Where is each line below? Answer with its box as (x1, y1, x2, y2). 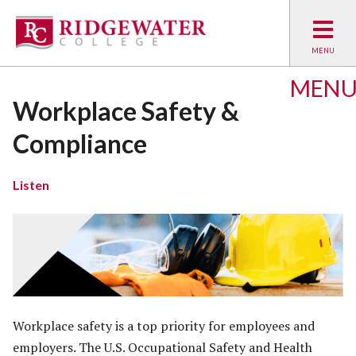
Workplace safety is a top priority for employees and (13, 317, 315, 335)
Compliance (13, 128, 147, 159)
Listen (13, 177, 49, 193)
